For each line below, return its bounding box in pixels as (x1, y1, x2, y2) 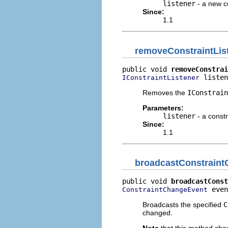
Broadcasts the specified (142, 201, 223, 209)
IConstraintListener (122, 73, 199, 81)
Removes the (142, 88, 187, 97)
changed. (142, 209, 173, 217)
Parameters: (142, 103, 184, 112)
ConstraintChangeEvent (122, 186, 208, 193)
